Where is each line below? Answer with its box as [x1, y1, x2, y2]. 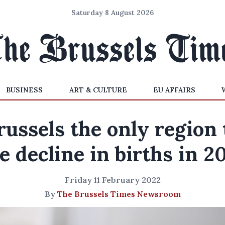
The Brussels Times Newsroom [57, 189, 181, 199]
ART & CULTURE [69, 85, 127, 94]
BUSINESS [6, 85, 43, 94]
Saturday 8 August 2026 [71, 8, 154, 17]
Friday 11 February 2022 [64, 175, 161, 185]
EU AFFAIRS [153, 85, 195, 94]
